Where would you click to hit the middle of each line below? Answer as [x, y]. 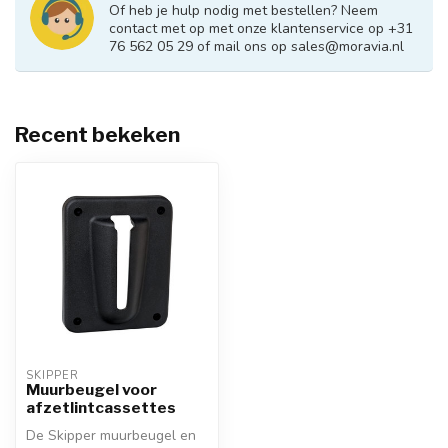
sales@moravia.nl [347, 46]
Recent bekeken [97, 134]
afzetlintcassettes [101, 407]
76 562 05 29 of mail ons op [200, 46]
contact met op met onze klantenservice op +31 [261, 28]
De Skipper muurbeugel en [111, 435]
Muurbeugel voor [91, 389]
